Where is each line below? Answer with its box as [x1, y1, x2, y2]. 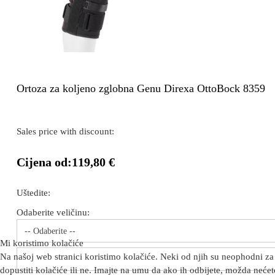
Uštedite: [17, 188, 50, 198]
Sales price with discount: [17, 126, 114, 136]
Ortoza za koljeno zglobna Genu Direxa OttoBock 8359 [17, 82, 265, 95]
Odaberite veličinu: [17, 207, 90, 217]
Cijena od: [17, 155, 72, 169]
